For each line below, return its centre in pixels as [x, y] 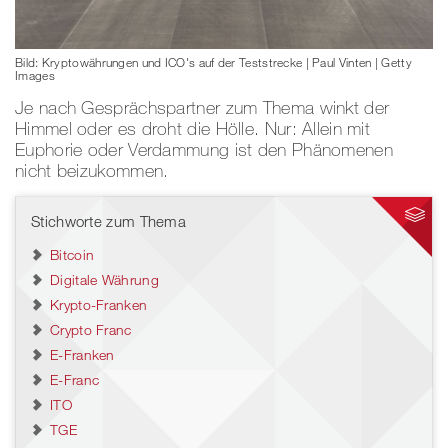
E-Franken [82, 355]
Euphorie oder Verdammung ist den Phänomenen [204, 149]
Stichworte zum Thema [108, 221]
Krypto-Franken [99, 305]
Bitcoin [72, 255]
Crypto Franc [91, 330]
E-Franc [75, 380]
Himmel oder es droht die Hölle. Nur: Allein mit [193, 128]
